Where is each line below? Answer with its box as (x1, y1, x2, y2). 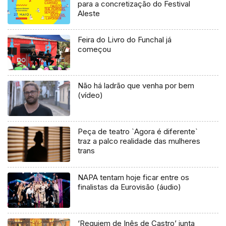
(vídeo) (78, 90, 103, 100)
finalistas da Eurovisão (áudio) (78, 182, 182, 192)
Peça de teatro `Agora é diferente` (78, 127, 198, 137)
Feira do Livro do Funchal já (78, 35, 172, 45)
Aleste (78, 8, 100, 18)
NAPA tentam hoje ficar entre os (78, 173, 190, 183)
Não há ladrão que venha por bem (78, 81, 195, 91)
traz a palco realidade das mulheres (78, 136, 201, 146)
